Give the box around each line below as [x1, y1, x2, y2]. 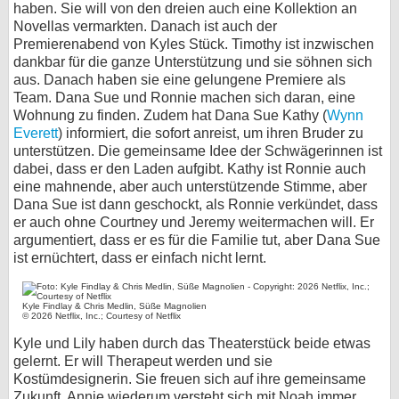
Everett [13, 126, 58, 142]
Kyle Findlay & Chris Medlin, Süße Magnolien [22, 301, 208, 312]
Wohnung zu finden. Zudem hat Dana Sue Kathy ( [13, 108, 327, 124]
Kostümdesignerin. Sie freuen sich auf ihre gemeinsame [13, 371, 366, 387]
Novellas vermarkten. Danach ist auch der [13, 19, 277, 35]
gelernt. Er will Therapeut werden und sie [13, 354, 273, 370]
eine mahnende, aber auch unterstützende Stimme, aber [13, 179, 367, 195]
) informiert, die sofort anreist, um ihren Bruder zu [58, 126, 363, 142]
